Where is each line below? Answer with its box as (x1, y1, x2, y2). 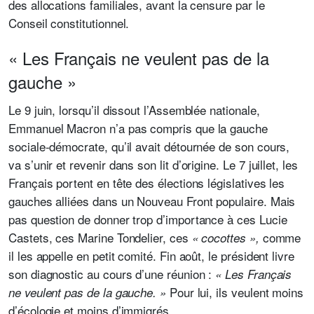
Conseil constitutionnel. (8, 14, 130, 32)
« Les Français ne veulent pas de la (8, 46, 269, 70)
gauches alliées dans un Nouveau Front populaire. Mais (8, 192, 296, 210)
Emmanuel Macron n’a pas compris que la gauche (8, 119, 268, 137)
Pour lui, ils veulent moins (169, 283, 304, 301)
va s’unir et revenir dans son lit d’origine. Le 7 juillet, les (8, 156, 298, 173)
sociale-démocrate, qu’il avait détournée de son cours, (8, 137, 290, 155)
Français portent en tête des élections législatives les (8, 174, 285, 191)
